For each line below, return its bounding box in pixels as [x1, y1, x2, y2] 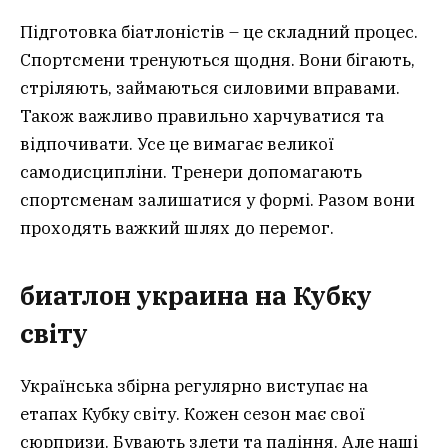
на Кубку [249, 278, 372, 312]
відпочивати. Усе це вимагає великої [20, 133, 334, 156]
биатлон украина [20, 278, 249, 312]
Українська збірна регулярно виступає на [20, 374, 368, 397]
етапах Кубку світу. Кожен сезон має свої [20, 402, 365, 425]
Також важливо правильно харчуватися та [20, 105, 384, 128]
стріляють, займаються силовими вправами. [20, 77, 400, 100]
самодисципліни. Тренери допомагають [20, 161, 362, 184]
